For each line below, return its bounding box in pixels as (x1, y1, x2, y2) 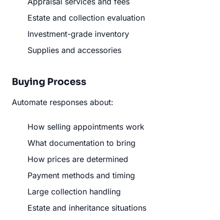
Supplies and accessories (27, 45, 121, 55)
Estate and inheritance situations (27, 202, 146, 213)
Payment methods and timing (27, 170, 135, 180)
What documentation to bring (27, 137, 136, 148)
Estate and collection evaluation (27, 12, 145, 23)
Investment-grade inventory (27, 28, 129, 39)
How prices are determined (27, 154, 128, 164)
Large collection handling (27, 186, 121, 196)
